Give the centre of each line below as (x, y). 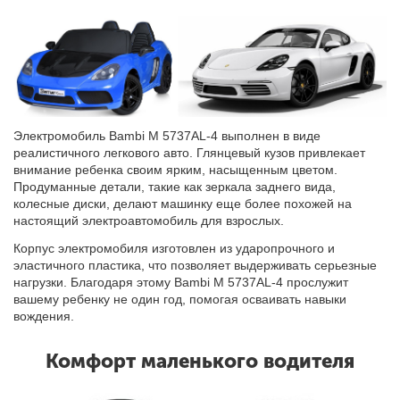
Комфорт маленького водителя (200, 362)
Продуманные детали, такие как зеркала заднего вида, (175, 187)
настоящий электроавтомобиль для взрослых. (149, 221)
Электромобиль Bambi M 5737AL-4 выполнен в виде (167, 136)
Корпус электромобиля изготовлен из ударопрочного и (175, 249)
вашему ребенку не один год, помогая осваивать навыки (180, 300)
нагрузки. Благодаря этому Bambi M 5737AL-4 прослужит (181, 283)
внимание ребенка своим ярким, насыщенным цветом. (176, 170)
